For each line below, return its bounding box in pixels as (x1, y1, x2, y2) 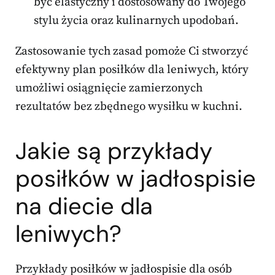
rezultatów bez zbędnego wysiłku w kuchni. (15, 99, 242, 114)
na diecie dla (15, 190, 153, 222)
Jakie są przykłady (15, 135, 212, 166)
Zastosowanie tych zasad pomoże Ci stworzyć (15, 44, 248, 58)
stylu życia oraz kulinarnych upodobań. (34, 13, 239, 28)
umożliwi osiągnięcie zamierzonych (15, 80, 203, 95)
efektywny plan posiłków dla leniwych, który (15, 62, 249, 77)
